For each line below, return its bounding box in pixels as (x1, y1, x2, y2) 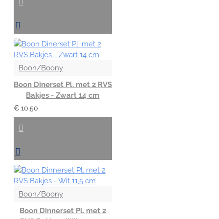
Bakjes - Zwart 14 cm (26, 90, 100, 100)
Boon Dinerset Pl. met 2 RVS (14, 80, 112, 89)
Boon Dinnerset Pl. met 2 (19, 206, 106, 215)
